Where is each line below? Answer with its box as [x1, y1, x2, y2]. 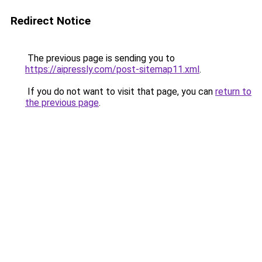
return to [215, 86, 251, 97]
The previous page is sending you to [25, 53, 175, 64]
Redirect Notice [11, 14, 91, 27]
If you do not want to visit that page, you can [25, 86, 215, 97]
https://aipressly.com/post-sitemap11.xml [25, 64, 199, 75]
